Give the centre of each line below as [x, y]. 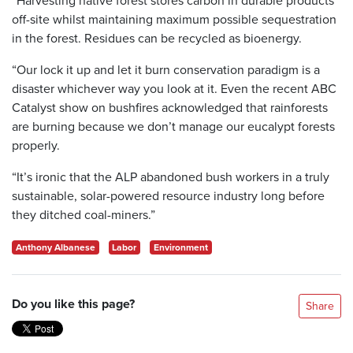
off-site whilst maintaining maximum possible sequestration [174, 19]
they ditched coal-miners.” [84, 214]
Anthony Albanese [55, 247]
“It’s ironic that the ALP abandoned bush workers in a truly [171, 176]
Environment [180, 247]
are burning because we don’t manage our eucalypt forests [173, 126]
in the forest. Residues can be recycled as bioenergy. [157, 37]
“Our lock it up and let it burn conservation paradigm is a [166, 69]
